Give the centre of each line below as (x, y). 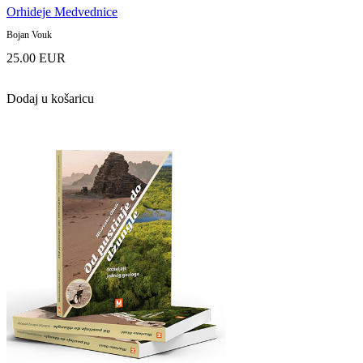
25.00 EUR (36, 58)
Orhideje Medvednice (62, 11)
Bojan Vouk (29, 34)
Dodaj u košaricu (50, 98)
